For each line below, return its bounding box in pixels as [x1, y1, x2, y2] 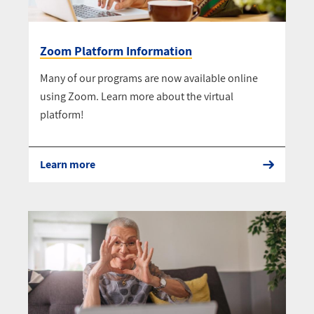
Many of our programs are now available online [40, 71, 258, 86]
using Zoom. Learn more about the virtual [40, 89, 233, 104]
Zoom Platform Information [40, 43, 192, 60]
